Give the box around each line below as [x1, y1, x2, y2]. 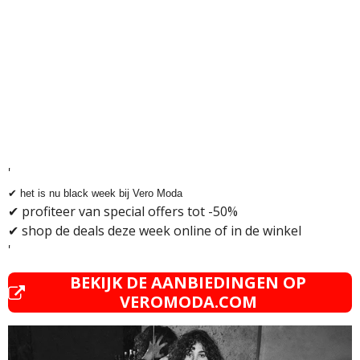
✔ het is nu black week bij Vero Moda [8, 187, 182, 200]
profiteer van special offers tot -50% [18, 202, 238, 221]
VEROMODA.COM [119, 291, 257, 313]
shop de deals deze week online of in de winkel [18, 222, 301, 240]
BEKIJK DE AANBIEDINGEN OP [70, 272, 307, 294]
